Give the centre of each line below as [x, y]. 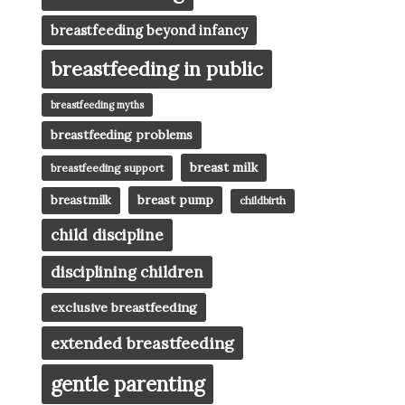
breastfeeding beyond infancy [149, 31]
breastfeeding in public [157, 69]
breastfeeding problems [122, 135]
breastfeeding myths [97, 105]
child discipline [107, 235]
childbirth [263, 201]
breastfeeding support [107, 168]
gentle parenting [127, 385]
